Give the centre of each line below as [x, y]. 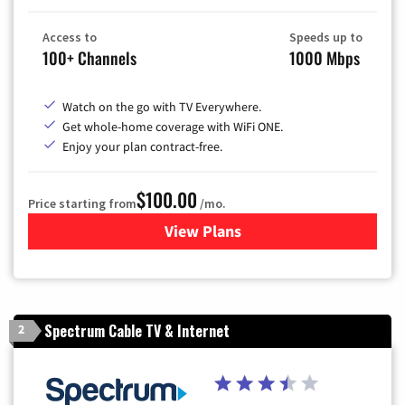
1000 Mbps [325, 57]
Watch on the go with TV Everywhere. [162, 106]
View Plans [202, 231]
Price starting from [82, 203]
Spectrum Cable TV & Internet [137, 330]
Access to [70, 37]
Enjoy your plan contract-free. [142, 146]
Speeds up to [326, 37]
